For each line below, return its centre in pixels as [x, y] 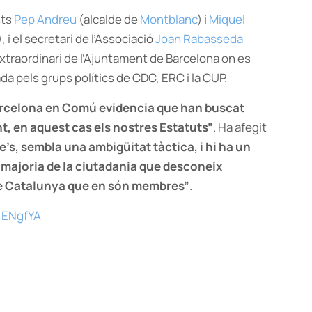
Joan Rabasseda [199, 39]
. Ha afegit [240, 127]
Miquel [227, 19]
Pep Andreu [45, 19]
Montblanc [169, 19]
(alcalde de [108, 19]
